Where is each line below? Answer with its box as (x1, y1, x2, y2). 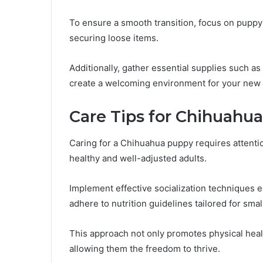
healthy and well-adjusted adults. (69, 152, 207, 164)
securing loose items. (69, 32, 159, 44)
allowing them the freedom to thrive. (69, 242, 220, 254)
